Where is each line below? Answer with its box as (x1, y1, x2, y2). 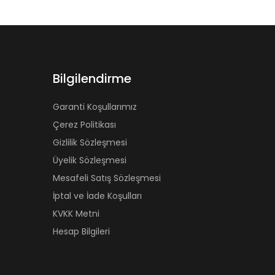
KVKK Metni (53, 207, 99, 220)
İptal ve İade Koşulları (53, 190, 142, 203)
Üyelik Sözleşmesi (53, 154, 126, 167)
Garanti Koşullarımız (53, 101, 137, 114)
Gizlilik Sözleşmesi (53, 136, 127, 149)
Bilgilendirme (53, 70, 131, 88)
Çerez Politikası (53, 118, 116, 131)
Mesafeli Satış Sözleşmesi (53, 172, 161, 185)
